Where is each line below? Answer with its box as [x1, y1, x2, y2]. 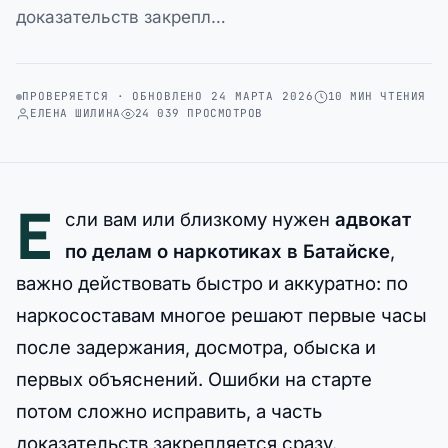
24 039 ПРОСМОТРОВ [134, 106, 263, 120]
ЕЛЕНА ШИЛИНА [30, 106, 121, 120]
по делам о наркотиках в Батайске [65, 240, 390, 262]
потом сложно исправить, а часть [16, 400, 322, 422]
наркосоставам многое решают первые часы [16, 304, 427, 326]
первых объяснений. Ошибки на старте [16, 368, 372, 390]
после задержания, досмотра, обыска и [16, 336, 376, 358]
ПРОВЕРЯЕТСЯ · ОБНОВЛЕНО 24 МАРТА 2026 [22, 89, 314, 103]
